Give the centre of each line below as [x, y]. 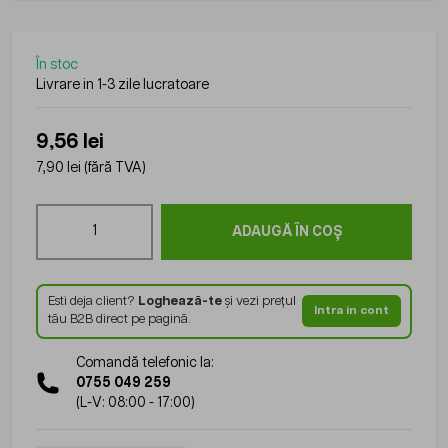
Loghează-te [179, 302]
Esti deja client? [92, 302]
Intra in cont [351, 311]
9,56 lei [70, 141]
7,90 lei [58, 167]
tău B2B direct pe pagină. [119, 320]
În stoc [57, 64]
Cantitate [64, 212]
